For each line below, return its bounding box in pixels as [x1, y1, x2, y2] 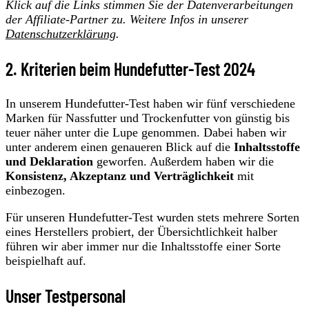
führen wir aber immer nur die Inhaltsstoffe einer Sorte [6, 239, 281, 254]
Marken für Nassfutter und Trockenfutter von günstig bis [6, 111, 290, 126]
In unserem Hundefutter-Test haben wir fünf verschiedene [6, 97, 295, 111]
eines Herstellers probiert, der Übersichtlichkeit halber [6, 225, 277, 239]
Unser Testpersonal [6, 285, 126, 307]
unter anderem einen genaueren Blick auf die [6, 140, 234, 154]
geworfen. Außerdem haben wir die [93, 154, 274, 169]
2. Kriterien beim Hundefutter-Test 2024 [6, 58, 255, 80]
